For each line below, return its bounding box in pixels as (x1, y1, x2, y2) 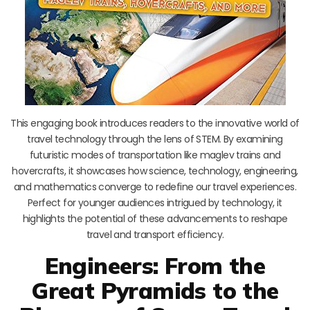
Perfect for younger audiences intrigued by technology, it (28, 195, 282, 210)
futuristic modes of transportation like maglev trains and (29, 147, 281, 162)
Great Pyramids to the (31, 275, 279, 304)
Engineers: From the (44, 250, 266, 280)
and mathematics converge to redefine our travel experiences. (14, 179, 296, 194)
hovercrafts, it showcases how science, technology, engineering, (12, 163, 298, 178)
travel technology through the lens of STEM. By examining (27, 131, 283, 146)
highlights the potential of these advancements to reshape (22, 211, 288, 226)
